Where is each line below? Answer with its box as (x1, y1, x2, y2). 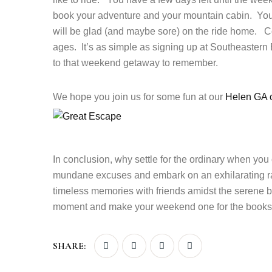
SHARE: (53, 240, 86, 251)
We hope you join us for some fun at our (53, 92, 225, 102)
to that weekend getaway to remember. (53, 58, 218, 68)
